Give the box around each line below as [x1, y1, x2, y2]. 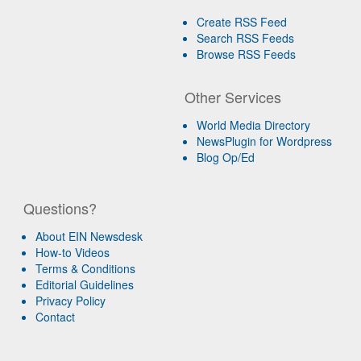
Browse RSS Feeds [197, 45, 297, 62]
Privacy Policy [35, 292, 106, 309]
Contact [35, 308, 76, 325]
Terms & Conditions [35, 259, 136, 276]
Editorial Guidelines [35, 276, 135, 293]
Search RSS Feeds [197, 29, 295, 46]
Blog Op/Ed [197, 148, 255, 165]
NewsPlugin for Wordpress [197, 132, 333, 149]
